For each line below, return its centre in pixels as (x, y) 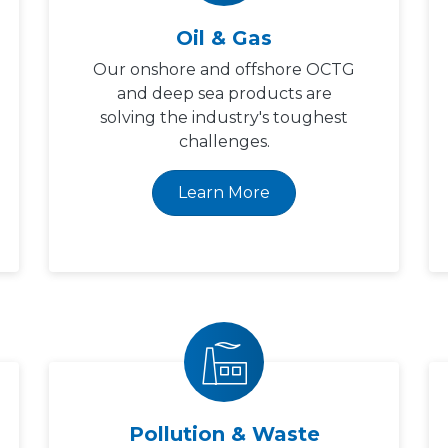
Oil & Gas (224, 38)
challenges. (224, 141)
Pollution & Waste (224, 434)
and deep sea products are (224, 93)
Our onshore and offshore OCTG (224, 69)
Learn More (224, 192)
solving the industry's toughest (224, 117)
